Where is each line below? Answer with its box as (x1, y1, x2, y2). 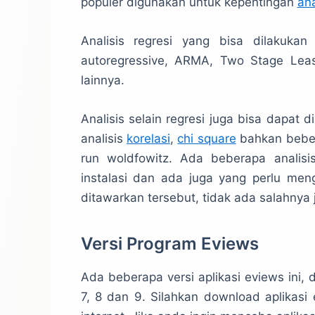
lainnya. (80, 73, 124, 88)
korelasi (126, 131, 170, 146)
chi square (177, 131, 236, 146)
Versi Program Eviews (80, 233, 259, 255)
